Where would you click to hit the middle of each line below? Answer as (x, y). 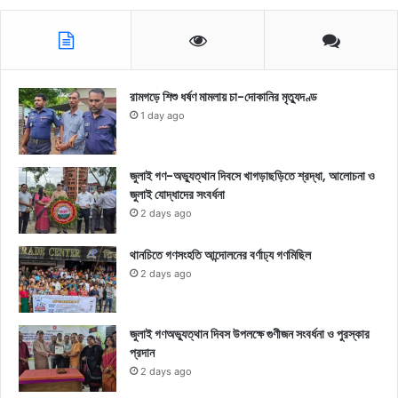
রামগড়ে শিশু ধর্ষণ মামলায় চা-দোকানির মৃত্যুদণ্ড (223, 97)
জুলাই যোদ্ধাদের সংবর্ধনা (177, 195)
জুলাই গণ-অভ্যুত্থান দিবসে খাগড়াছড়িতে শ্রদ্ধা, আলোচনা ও (252, 176)
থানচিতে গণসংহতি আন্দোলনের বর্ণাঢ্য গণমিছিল (220, 255)
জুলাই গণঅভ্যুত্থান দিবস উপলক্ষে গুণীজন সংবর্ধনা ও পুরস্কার (250, 334)
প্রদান (142, 353)
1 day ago (163, 116)
